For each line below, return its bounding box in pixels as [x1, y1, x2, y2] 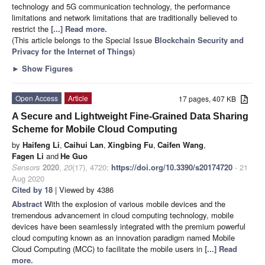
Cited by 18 [12, 184, 53, 196]
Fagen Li [12, 150, 44, 162]
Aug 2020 [12, 173, 44, 185]
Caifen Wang [157, 139, 203, 151]
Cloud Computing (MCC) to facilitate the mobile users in [12, 243, 205, 255]
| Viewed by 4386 [53, 184, 114, 196]
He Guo [60, 150, 88, 162]
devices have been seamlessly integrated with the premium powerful [12, 221, 245, 232]
